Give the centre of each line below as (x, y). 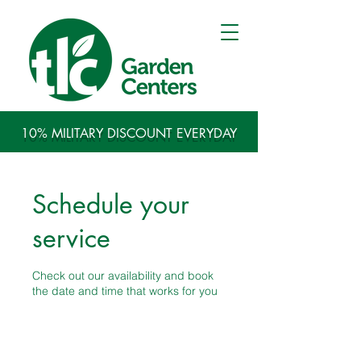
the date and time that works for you (125, 291)
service (71, 238)
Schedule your (111, 204)
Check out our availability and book (123, 276)
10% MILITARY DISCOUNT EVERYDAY (129, 133)
